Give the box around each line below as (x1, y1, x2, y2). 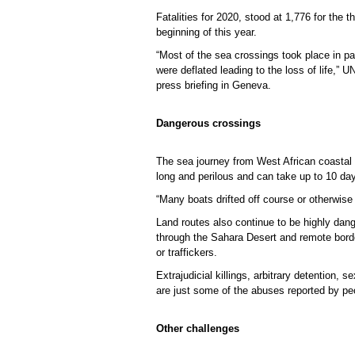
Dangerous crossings (156, 117, 261, 129)
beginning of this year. (156, 26, 257, 38)
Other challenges (156, 323, 239, 334)
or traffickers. (156, 246, 217, 258)
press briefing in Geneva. (156, 79, 271, 91)
